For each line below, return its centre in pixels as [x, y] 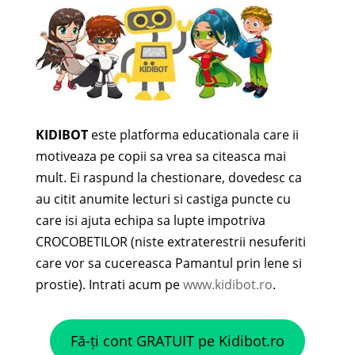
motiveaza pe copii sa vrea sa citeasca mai [160, 157]
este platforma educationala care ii [193, 135]
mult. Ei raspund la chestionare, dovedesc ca [168, 178]
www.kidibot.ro [227, 285]
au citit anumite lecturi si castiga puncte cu [163, 199]
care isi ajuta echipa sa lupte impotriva [150, 221]
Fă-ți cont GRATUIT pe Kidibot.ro [177, 341]
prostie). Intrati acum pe [109, 285]
